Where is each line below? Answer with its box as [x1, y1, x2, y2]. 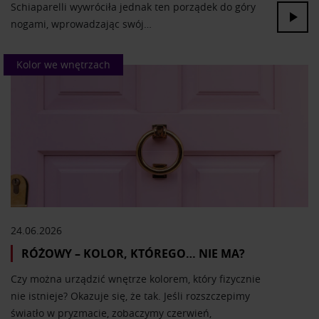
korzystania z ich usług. [16, 9, 135, 21]
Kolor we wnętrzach [16, 58, 110, 72]
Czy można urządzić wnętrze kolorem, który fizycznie [11, 272, 261, 286]
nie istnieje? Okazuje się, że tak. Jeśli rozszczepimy [11, 289, 250, 303]
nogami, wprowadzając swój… [11, 17, 152, 31]
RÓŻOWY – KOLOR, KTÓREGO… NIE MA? [21, 246, 245, 262]
